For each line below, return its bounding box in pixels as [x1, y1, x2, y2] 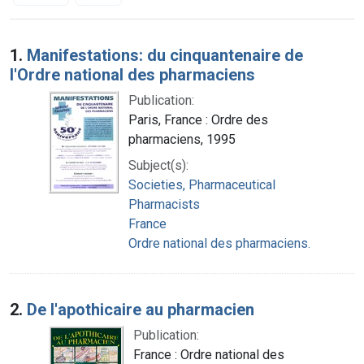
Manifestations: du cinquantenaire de [27, 45, 303, 65]
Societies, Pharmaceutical [128, 176, 275, 193]
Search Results [9, 31, 149, 55]
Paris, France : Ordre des [128, 111, 268, 128]
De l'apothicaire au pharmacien [27, 299, 254, 319]
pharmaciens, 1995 [128, 131, 236, 147]
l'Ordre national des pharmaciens [10, 64, 255, 84]
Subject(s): [128, 157, 188, 173]
